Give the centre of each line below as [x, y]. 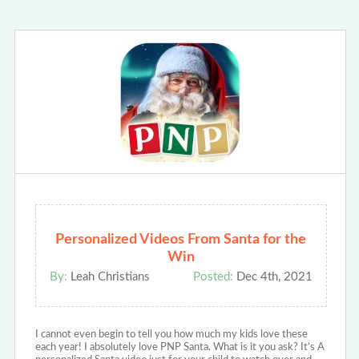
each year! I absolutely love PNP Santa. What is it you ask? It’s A [179, 348]
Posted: [213, 277]
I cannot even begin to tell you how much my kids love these [171, 335]
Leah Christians [108, 277]
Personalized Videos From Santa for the [181, 240]
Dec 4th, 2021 [272, 277]
